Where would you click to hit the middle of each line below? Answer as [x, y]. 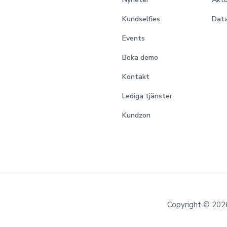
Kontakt [136, 77]
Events [133, 39]
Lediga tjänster [147, 96]
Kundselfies [141, 19]
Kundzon [136, 116]
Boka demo [140, 58]
